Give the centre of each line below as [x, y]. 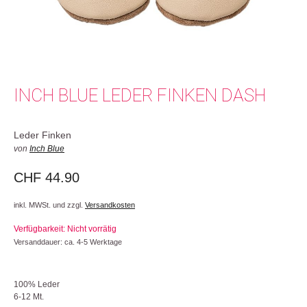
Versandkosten [110, 205]
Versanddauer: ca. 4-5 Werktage [68, 242]
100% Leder [37, 284]
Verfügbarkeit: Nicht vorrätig [66, 229]
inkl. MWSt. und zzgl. [49, 205]
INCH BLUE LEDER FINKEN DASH [140, 95]
